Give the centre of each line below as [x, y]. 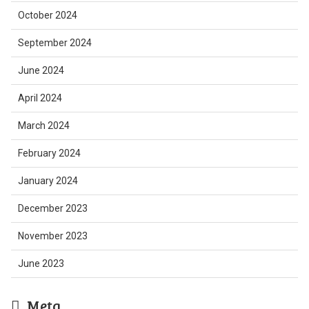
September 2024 [54, 43]
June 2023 [41, 263]
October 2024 [47, 15]
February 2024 [49, 153]
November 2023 [52, 236]
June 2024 [41, 70]
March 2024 [43, 126]
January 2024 [48, 181]
